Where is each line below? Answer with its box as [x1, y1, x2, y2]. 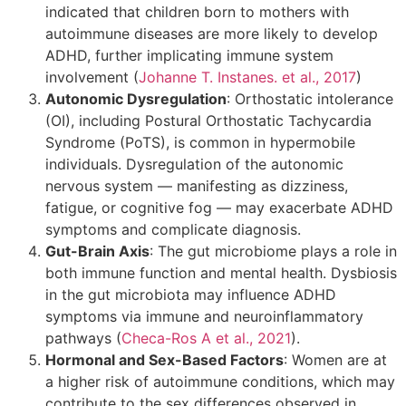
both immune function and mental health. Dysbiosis [45, 263, 397, 282]
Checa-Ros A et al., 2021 [121, 328, 291, 347]
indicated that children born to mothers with [45, 2, 349, 21]
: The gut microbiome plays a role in [150, 241, 397, 260]
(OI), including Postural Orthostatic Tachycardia [45, 111, 372, 130]
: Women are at [284, 350, 387, 369]
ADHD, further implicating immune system [45, 45, 333, 64]
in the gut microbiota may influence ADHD [45, 285, 336, 304]
